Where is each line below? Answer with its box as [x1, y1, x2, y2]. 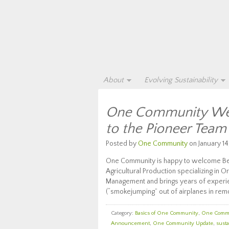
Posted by [106, 140, 138, 148]
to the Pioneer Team [106, 121, 226, 136]
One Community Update [153, 220, 213, 226]
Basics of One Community [135, 210, 198, 216]
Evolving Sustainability [144, 76, 218, 84]
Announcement [111, 220, 150, 226]
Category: [111, 210, 135, 216]
